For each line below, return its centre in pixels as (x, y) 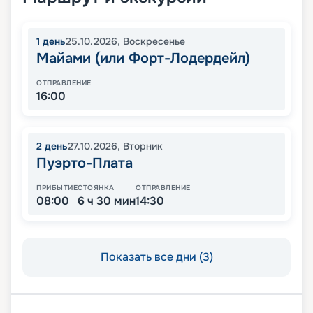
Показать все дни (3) (156, 257)
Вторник (143, 146)
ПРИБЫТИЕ (57, 188)
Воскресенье (154, 42)
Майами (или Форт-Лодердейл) (143, 59)
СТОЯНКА (96, 188)
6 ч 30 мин (107, 201)
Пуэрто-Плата (85, 163)
